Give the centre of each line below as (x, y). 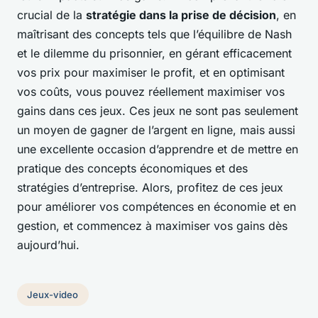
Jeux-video (53, 294)
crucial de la (51, 15)
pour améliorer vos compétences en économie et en (157, 207)
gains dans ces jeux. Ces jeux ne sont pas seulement (158, 111)
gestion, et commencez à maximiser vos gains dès (152, 226)
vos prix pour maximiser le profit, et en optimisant (151, 73)
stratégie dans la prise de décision (181, 15)
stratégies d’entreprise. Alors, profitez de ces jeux (150, 188)
